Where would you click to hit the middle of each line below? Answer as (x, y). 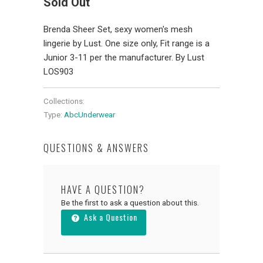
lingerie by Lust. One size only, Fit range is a (127, 44)
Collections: (64, 101)
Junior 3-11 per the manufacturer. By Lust (124, 58)
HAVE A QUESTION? (103, 190)
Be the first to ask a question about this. (130, 203)
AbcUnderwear (90, 115)
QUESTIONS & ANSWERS (96, 148)
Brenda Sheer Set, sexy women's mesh (118, 30)
